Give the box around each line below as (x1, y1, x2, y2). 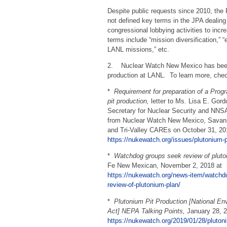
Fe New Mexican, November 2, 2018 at (107, 162, 222, 170)
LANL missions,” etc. (107, 45, 175, 53)
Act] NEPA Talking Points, (107, 207, 187, 215)
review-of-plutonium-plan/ (107, 181, 180, 189)
